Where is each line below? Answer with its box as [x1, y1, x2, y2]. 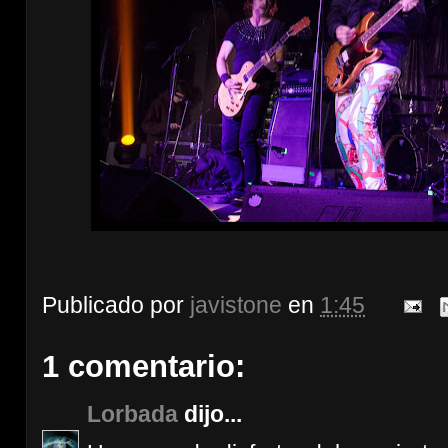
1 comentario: [42, 349, 245, 385]
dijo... [178, 401, 242, 428]
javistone [190, 292, 282, 318]
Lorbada [87, 401, 178, 428]
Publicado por [42, 292, 190, 318]
